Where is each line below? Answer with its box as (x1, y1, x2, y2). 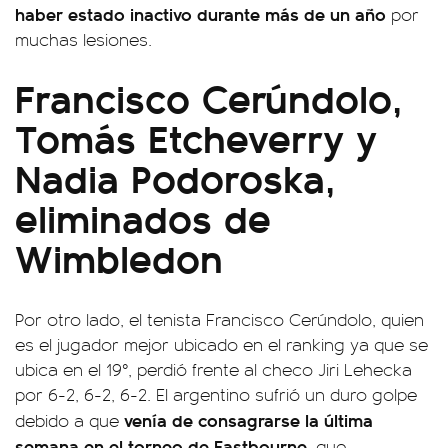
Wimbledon (15, 228, 223, 285)
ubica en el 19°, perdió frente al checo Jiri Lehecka (15, 357, 412, 381)
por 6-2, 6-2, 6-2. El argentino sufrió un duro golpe (15, 382, 417, 406)
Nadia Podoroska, (15, 148, 335, 205)
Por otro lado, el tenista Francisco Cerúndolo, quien (15, 307, 424, 331)
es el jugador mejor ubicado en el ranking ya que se (15, 332, 428, 356)
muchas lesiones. (15, 27, 152, 51)
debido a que (15, 408, 124, 432)
